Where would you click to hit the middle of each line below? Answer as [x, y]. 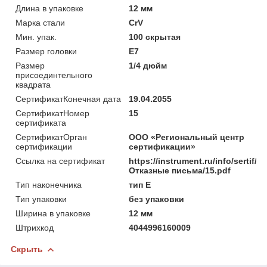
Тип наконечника [49, 185]
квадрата [33, 85]
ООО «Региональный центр [187, 137]
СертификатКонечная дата [68, 99]
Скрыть [27, 249]
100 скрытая [155, 37]
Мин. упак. [36, 37]
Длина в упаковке [49, 8]
